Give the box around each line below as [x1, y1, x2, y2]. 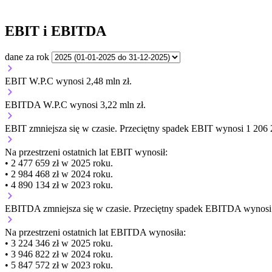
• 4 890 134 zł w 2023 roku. [5, 179, 113, 190]
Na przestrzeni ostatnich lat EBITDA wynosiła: [5, 226, 186, 237]
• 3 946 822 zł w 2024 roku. [5, 248, 113, 259]
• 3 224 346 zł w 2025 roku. [5, 237, 113, 248]
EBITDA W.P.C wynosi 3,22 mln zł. [5, 99, 146, 110]
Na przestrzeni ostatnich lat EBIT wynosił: [5, 146, 168, 157]
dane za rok [5, 51, 49, 62]
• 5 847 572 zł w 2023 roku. [5, 259, 113, 270]
